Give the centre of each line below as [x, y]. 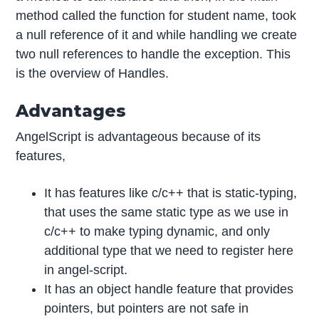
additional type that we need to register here [169, 250]
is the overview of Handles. [93, 74]
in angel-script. [86, 270]
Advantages [71, 110]
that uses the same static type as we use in [167, 212]
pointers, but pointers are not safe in [147, 308]
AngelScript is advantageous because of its [138, 136]
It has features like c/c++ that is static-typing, [171, 193]
